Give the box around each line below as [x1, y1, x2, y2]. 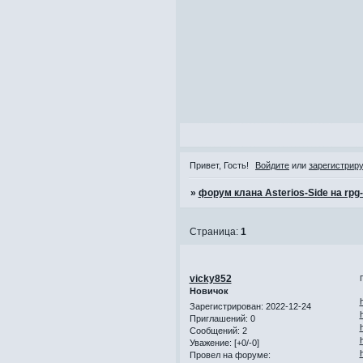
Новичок [189, 285, 228, 296]
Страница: [189, 226, 241, 238]
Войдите [255, 160, 289, 171]
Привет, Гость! [189, 160, 249, 171]
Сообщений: [189, 326, 240, 336]
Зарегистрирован [189, 301, 261, 312]
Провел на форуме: [189, 350, 271, 361]
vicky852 [189, 272, 232, 284]
